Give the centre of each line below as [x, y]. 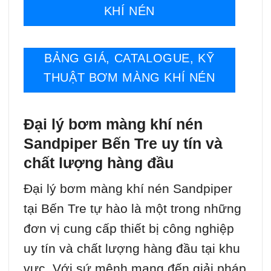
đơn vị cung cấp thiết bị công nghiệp [129, 228]
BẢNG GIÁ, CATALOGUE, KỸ [129, 58]
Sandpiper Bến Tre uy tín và [123, 144]
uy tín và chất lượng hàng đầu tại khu [132, 248]
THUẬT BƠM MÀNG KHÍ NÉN [129, 78]
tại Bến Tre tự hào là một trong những [132, 208]
